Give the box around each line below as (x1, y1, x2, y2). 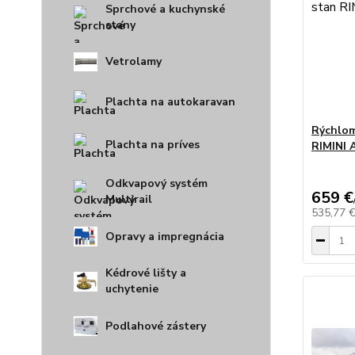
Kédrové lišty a (105, 265, 186, 281)
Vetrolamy (105, 53, 162, 69)
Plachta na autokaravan (105, 94, 235, 110)
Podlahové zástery (105, 318, 206, 334)
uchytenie (105, 281, 158, 297)
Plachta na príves (105, 137, 200, 153)
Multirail (105, 192, 152, 208)
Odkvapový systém (105, 176, 208, 192)
